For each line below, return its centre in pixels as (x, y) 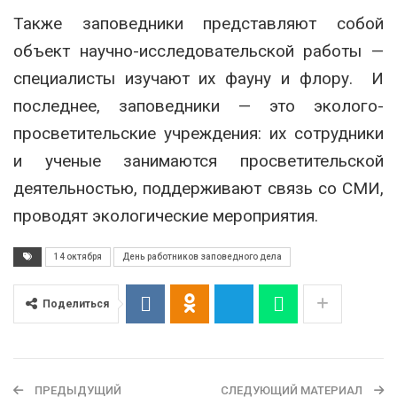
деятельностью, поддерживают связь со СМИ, (198, 188)
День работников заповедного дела (202, 256)
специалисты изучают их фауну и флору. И (198, 78)
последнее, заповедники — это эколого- (198, 105)
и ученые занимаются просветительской (198, 160)
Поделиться (76, 304)
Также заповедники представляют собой (198, 23)
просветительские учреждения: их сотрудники (198, 133)
